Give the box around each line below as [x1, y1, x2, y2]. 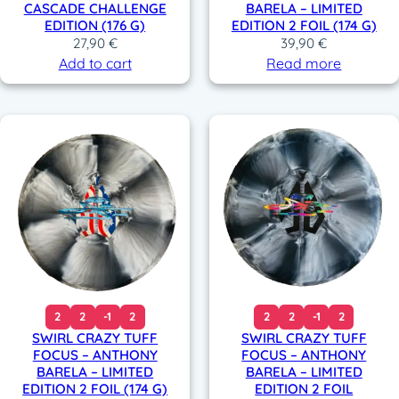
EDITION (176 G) [45, 16, 146, 34]
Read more [266, 53, 342, 72]
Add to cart [58, 53, 132, 72]
